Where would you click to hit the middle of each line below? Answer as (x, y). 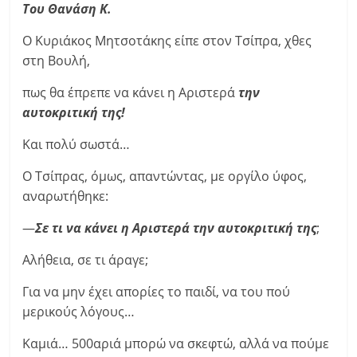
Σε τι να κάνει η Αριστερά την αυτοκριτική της (176, 228)
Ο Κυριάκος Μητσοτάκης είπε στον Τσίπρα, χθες (167, 41)
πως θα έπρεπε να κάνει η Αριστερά (131, 92)
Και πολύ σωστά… (76, 144)
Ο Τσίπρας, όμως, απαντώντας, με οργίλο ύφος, (165, 176)
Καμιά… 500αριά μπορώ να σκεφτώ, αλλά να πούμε (176, 343)
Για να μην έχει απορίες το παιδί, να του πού (157, 292)
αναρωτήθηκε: (66, 196)
